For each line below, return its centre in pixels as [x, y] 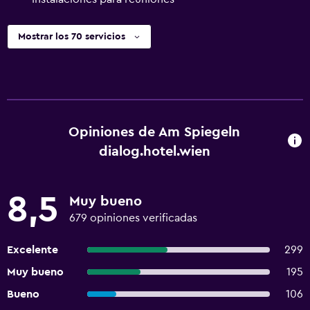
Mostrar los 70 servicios [72, 37]
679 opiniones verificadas [133, 218]
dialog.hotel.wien [154, 152]
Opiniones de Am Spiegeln [155, 132]
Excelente [33, 250]
